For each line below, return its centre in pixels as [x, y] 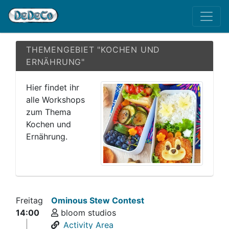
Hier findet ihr [53, 87]
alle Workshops [55, 100]
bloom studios [87, 213]
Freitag [29, 200]
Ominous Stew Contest [98, 200]
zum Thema [49, 112]
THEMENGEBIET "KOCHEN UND [93, 50]
